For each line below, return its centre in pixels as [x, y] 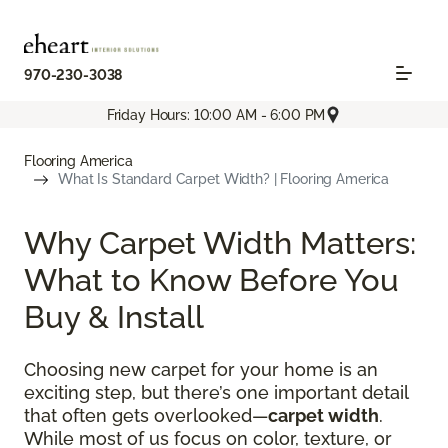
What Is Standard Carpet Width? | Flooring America [224, 179]
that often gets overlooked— [146, 416]
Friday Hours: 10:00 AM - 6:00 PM [216, 114]
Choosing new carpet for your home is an [201, 370]
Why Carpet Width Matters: [220, 243]
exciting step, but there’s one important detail [216, 393]
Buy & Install [114, 317]
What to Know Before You [211, 280]
